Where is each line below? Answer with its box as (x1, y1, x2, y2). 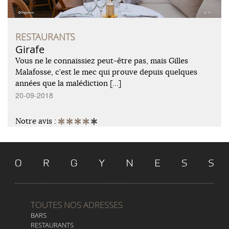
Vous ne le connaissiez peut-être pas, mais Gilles (15, 55, 188, 65)
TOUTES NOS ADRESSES (31, 198, 123, 211)
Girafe (15, 42, 44, 56)
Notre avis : (15, 116, 58, 126)
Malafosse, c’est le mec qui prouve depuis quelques (15, 66, 197, 77)
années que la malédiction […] (15, 78, 121, 88)
